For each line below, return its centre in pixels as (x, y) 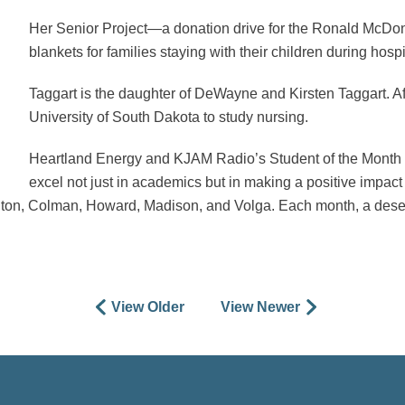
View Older (148, 307)
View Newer (260, 307)
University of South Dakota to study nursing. (169, 117)
